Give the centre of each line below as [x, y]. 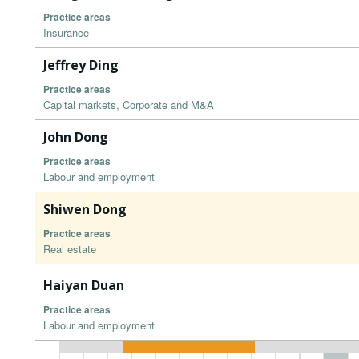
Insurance [66, 33]
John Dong [76, 137]
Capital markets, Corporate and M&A [129, 105]
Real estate [70, 249]
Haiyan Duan [84, 286]
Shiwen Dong [85, 210]
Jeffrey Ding [81, 65]
